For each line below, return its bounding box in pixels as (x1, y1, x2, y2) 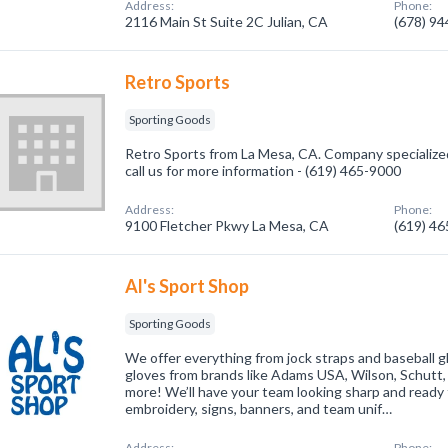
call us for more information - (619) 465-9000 (125, 162, 402, 179)
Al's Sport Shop (125, 275, 250, 297)
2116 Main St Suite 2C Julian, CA (125, 13, 329, 30)
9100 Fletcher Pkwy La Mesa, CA (125, 217, 330, 234)
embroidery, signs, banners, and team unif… (125, 400, 393, 417)
